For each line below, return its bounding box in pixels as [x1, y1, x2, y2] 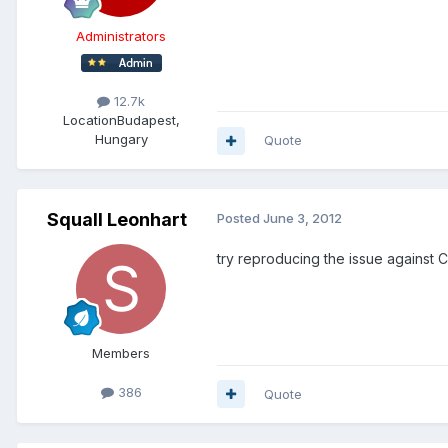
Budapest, [116, 112, 180, 129]
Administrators [76, 28, 166, 45]
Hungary [94, 131, 148, 148]
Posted [217, 210, 263, 227]
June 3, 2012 [263, 210, 342, 227]
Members [92, 345, 150, 362]
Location [62, 112, 117, 129]
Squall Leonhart [47, 209, 187, 231]
